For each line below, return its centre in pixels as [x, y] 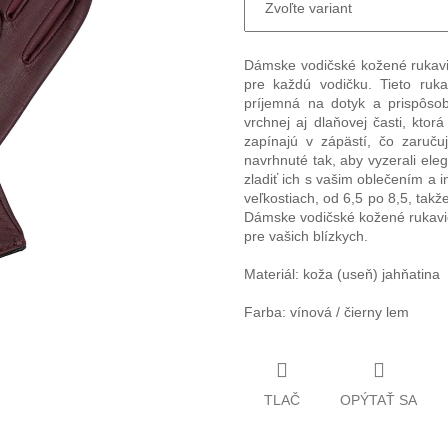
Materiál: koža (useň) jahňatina [342, 274]
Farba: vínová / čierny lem [326, 312]
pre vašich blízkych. [306, 236]
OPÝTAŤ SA [378, 399]
